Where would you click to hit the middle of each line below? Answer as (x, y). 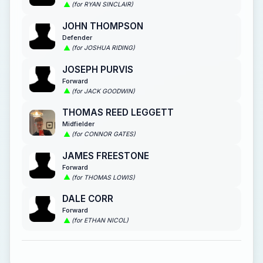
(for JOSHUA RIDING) (103, 48)
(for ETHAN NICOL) (100, 221)
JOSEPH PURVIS (98, 69)
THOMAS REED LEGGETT (118, 113)
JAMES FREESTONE (106, 156)
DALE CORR (88, 199)
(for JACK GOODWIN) (103, 91)
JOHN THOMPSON (103, 26)
